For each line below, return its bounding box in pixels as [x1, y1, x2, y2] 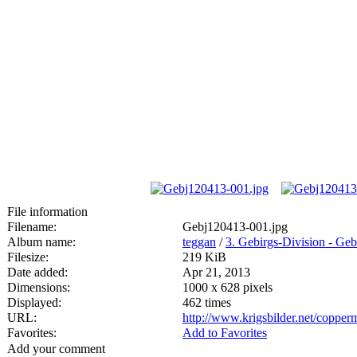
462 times [182, 295, 231, 309]
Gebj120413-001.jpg [182, 219, 288, 233]
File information [7, 204, 88, 218]
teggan [182, 234, 216, 249]
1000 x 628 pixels [182, 280, 273, 294]
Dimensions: [7, 280, 70, 294]
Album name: [7, 234, 76, 249]
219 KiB [182, 249, 226, 264]
